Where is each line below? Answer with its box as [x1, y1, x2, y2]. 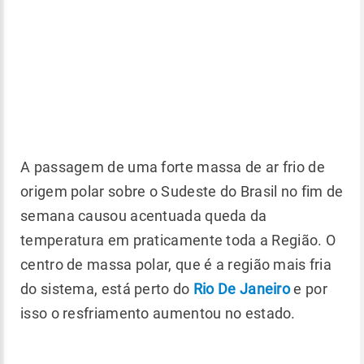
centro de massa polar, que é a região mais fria [20, 256, 332, 274]
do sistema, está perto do [20, 280, 193, 298]
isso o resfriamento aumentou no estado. [20, 305, 296, 323]
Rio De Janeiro [193, 280, 291, 298]
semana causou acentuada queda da [20, 207, 267, 225]
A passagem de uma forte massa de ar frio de [20, 158, 325, 176]
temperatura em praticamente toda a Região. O [20, 232, 336, 249]
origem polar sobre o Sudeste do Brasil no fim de [20, 183, 344, 201]
